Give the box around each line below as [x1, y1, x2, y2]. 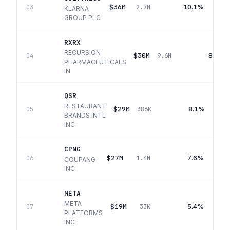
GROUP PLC [64, 14, 101, 22]
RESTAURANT [64, 102, 106, 110]
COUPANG [64, 156, 95, 163]
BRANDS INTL [64, 111, 106, 119]
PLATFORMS [64, 209, 103, 217]
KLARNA [64, 5, 89, 12]
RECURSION [64, 49, 101, 56]
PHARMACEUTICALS [64, 58, 126, 66]
